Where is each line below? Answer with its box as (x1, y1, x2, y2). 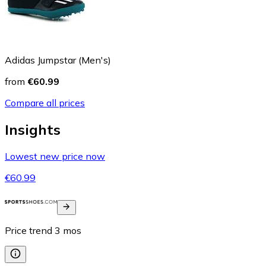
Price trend (5, 224, 52, 237)
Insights (5, 121, 61, 139)
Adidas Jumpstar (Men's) (5, 54, 111, 66)
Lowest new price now (5, 150, 105, 163)
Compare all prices (5, 97, 85, 109)
